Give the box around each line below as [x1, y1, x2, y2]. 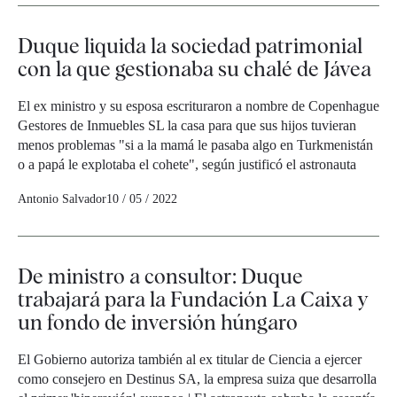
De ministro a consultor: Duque [18, 263, 303, 290]
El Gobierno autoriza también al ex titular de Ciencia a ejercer [18, 352, 362, 368]
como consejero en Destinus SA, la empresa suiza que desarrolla [18, 371, 377, 387]
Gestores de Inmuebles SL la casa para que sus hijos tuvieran [18, 118, 356, 134]
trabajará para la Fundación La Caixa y [18, 286, 369, 313]
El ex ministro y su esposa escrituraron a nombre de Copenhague [18, 98, 379, 114]
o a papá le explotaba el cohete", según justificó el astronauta [18, 157, 356, 173]
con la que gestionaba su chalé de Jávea [18, 56, 371, 82]
